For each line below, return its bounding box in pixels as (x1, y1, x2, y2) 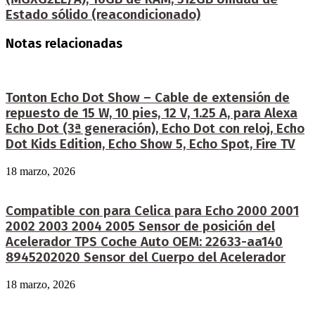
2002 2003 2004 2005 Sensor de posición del (6, 219, 275, 235)
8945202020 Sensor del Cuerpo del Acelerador (6, 250, 285, 266)
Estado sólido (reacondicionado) (6, 6, 200, 22)
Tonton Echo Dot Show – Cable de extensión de (6, 90, 290, 106)
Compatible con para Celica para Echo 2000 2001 (6, 203, 299, 219)
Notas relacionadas (6, 35, 122, 51)
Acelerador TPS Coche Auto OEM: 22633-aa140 (6, 234, 283, 250)
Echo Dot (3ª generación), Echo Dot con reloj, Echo (6, 121, 304, 137)
